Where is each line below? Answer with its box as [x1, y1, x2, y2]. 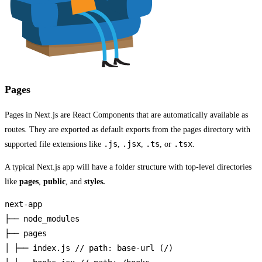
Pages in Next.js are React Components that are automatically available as [5, 111, 248, 120]
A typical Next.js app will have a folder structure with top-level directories [5, 163, 251, 172]
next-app [5, 199, 42, 209]
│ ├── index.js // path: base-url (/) [5, 243, 173, 253]
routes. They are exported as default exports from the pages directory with [5, 125, 250, 135]
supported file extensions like [5, 140, 104, 149]
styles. [84, 177, 105, 187]
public [43, 177, 65, 187]
